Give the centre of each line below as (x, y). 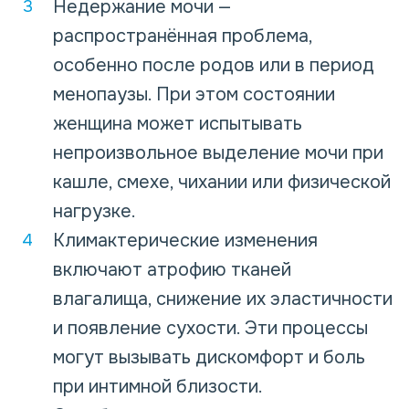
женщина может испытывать (178, 124)
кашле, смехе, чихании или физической (222, 183)
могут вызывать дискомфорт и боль (209, 358)
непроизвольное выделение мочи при (218, 153)
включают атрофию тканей (172, 270)
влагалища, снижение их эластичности (223, 299)
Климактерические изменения (185, 241)
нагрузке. (94, 212)
